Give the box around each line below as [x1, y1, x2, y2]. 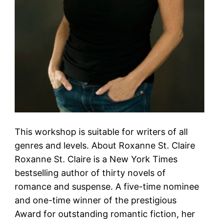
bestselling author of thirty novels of [15, 167, 166, 178]
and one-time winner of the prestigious [15, 195, 177, 205]
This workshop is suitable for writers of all [15, 126, 188, 137]
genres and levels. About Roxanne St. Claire [15, 140, 196, 151]
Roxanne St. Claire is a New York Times [15, 153, 178, 164]
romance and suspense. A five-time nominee [15, 181, 199, 192]
